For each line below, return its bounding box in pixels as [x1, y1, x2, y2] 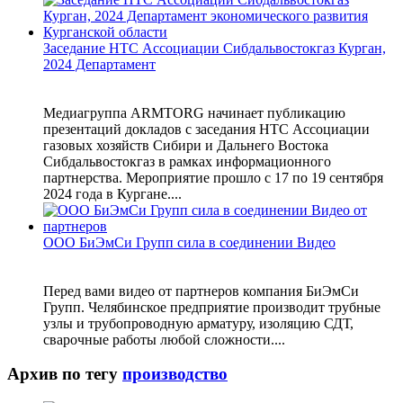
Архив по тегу [7, 364, 122, 384]
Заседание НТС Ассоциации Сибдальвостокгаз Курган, [43, 40, 386, 56]
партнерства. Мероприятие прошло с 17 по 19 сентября [43, 169, 383, 185]
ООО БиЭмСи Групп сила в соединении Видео [43, 234, 336, 250]
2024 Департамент [43, 56, 156, 72]
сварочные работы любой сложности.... [43, 331, 285, 347]
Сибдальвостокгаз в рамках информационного [43, 153, 331, 169]
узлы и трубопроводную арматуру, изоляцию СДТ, [43, 315, 354, 331]
